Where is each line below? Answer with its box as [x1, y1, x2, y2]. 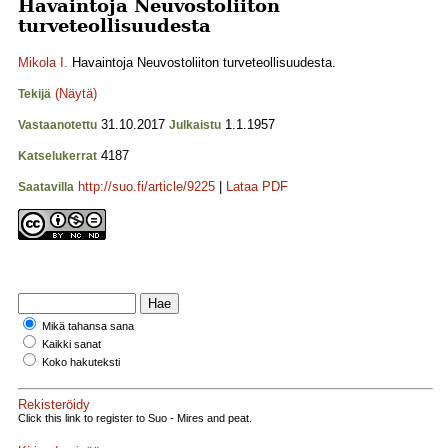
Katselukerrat [18, 149, 97, 163]
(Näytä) [55, 86, 97, 101]
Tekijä [18, 87, 51, 101]
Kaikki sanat [42, 338, 101, 350]
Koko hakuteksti [42, 356, 120, 368]
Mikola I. [18, 55, 68, 70]
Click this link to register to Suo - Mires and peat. [18, 411, 252, 424]
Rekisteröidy [18, 396, 90, 412]
